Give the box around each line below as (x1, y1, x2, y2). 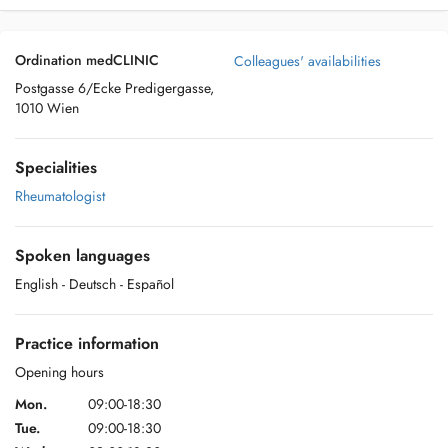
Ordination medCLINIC (15, 50, 159, 70)
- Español (120, 274, 174, 294)
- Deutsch (62, 274, 116, 294)
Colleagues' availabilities (234, 51, 381, 71)
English (15, 274, 58, 294)
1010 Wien (15, 98, 79, 118)
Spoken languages (15, 244, 150, 267)
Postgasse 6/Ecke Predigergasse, (15, 78, 214, 98)
